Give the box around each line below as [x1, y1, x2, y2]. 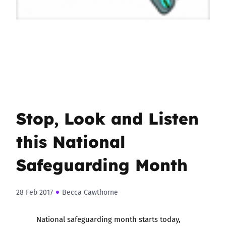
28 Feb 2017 [16, 187, 53, 197]
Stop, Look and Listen [16, 105, 199, 130]
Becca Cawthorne [62, 187, 118, 197]
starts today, [139, 213, 181, 224]
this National [16, 129, 126, 153]
